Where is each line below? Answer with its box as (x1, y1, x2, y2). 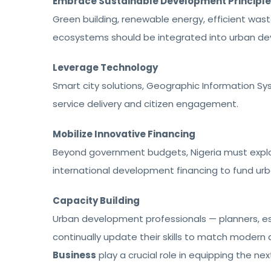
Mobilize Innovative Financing (53, 128, 195, 140)
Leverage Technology (53, 61, 158, 74)
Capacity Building (53, 194, 140, 207)
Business (53, 249, 96, 261)
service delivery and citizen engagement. (53, 97, 238, 110)
